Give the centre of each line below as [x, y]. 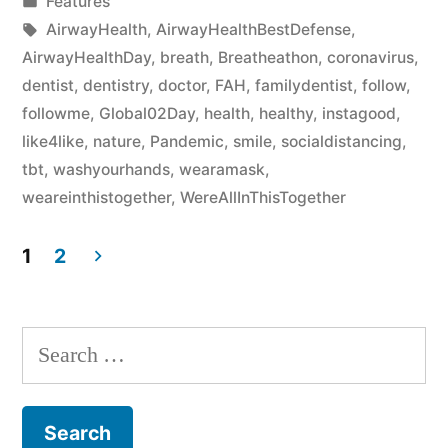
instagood [359, 113]
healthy [286, 113]
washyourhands [111, 169]
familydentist [304, 85]
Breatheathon [268, 57]
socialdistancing [341, 141]
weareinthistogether [96, 197]
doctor [182, 85]
